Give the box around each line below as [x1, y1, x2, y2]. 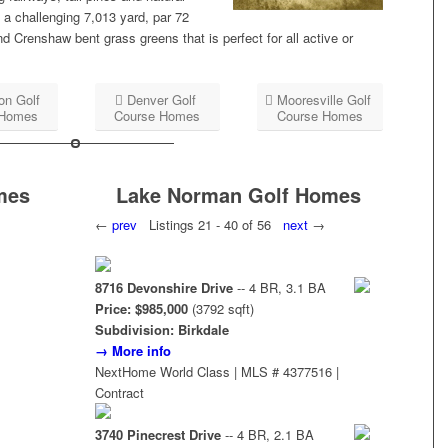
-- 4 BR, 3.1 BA [232, 278, 326, 298]
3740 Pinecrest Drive [94, 425, 221, 445]
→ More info [94, 341, 171, 361]
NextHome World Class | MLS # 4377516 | [94, 362, 339, 382]
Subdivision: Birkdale [94, 320, 229, 340]
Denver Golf [126, 90, 196, 110]
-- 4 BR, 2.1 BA [220, 425, 314, 445]
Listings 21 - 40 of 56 [136, 215, 283, 235]
